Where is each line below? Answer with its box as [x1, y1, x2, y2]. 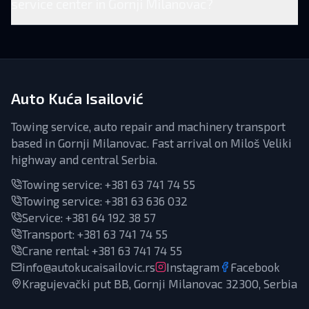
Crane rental [22, 243, 87, 257]
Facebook [230, 260, 280, 274]
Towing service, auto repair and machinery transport [11, 119, 286, 133]
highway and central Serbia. [11, 152, 157, 166]
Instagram [166, 260, 219, 274]
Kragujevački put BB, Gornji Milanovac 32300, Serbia [22, 277, 297, 290]
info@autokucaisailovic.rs [22, 260, 155, 274]
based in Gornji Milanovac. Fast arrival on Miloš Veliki [11, 136, 292, 150]
